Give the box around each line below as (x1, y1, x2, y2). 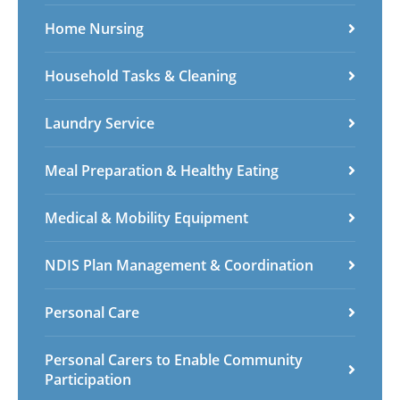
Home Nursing (45, 18, 144, 38)
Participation (45, 369, 131, 389)
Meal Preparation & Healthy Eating (45, 160, 279, 180)
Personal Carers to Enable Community (45, 349, 303, 370)
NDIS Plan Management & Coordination (45, 254, 313, 275)
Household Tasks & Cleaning (45, 65, 237, 86)
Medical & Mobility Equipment (45, 207, 248, 228)
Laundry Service (45, 112, 154, 133)
